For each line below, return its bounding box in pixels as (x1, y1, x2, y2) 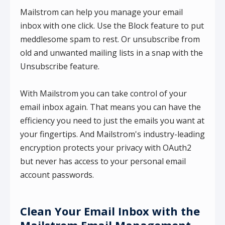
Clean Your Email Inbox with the (20, 203, 200, 218)
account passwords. (20, 169, 94, 180)
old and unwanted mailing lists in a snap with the (20, 47, 203, 58)
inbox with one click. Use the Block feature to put (20, 20, 204, 31)
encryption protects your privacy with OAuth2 (20, 142, 191, 153)
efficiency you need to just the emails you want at (20, 115, 204, 126)
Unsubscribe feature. (20, 60, 99, 72)
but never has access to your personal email (20, 155, 186, 167)
